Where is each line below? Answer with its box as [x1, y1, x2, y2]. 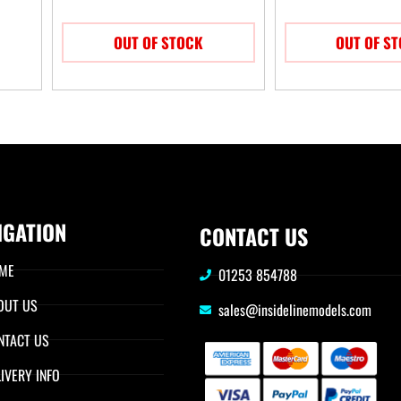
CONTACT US [199, 220, 308, 253]
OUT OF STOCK [113, 30, 203, 54]
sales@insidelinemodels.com [218, 299, 372, 321]
